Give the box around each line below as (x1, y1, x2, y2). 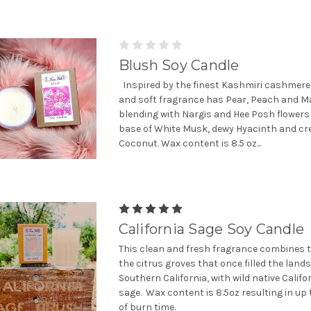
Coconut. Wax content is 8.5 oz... (118, 137, 261, 149)
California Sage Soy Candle (118, 220, 305, 237)
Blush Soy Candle (118, 56, 239, 74)
